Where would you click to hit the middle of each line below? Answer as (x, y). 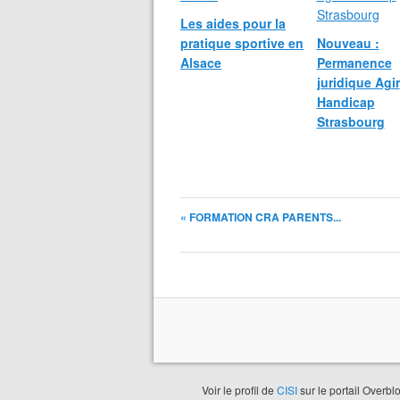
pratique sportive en (242, 43)
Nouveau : (348, 43)
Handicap (346, 102)
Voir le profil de (239, 390)
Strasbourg (350, 121)
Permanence (354, 62)
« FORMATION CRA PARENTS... (261, 217)
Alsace (201, 62)
